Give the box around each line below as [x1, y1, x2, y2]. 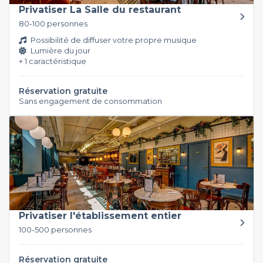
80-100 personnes [19, 18, 87, 28]
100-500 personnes [19, 224, 92, 234]
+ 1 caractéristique [19, 56, 86, 66]
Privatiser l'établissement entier [19, 210, 181, 221]
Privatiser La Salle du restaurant [19, 4, 181, 15]
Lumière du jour [29, 45, 90, 55]
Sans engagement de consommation [19, 96, 162, 106]
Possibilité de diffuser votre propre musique [29, 35, 197, 45]
